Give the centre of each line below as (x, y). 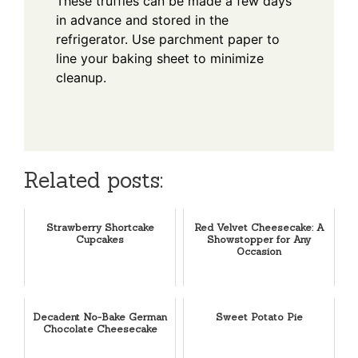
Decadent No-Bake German (100, 316)
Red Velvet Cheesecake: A (259, 227)
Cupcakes (100, 239)
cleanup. (81, 77)
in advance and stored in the (142, 20)
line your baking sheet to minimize (160, 58)
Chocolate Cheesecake (100, 328)
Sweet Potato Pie (259, 316)
